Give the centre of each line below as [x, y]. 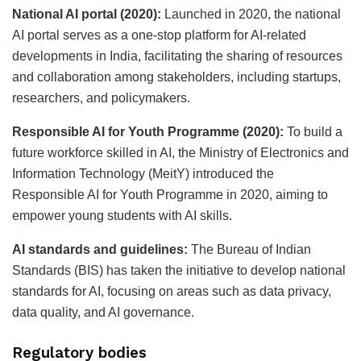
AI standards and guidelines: [100, 249]
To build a [313, 131]
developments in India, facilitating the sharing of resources [177, 56]
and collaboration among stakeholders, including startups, [176, 77]
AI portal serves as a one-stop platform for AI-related [159, 35]
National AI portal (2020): [88, 14]
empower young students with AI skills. [122, 215]
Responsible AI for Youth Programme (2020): [148, 131]
